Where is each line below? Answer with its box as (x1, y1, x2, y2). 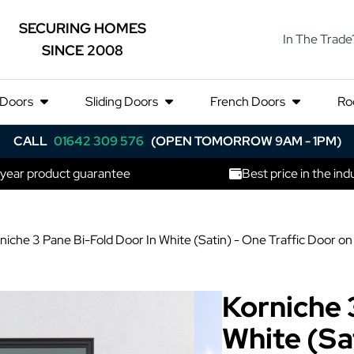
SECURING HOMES (18, 19, 146, 37)
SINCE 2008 (41, 41, 123, 59)
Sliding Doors (85, 93, 160, 110)
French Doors (210, 93, 288, 110)
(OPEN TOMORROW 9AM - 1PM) (150, 133, 341, 149)
